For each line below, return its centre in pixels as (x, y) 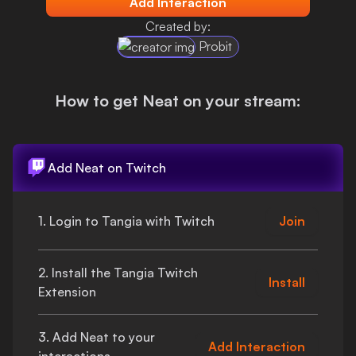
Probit (215, 46)
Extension (67, 292)
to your (132, 337)
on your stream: (240, 101)
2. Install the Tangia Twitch (118, 273)
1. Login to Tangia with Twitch (126, 221)
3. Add (59, 337)
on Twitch (135, 168)
